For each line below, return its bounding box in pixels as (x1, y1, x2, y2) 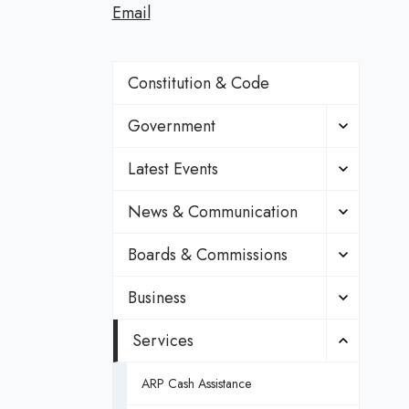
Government (127, 114, 215, 138)
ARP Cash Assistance (141, 374, 251, 393)
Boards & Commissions (127, 243, 288, 267)
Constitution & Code (127, 71, 269, 95)
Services (131, 329, 194, 352)
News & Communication (127, 200, 298, 224)
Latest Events (127, 157, 218, 181)
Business (127, 286, 186, 309)
